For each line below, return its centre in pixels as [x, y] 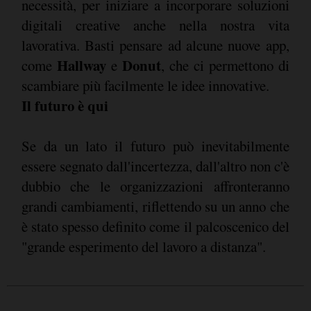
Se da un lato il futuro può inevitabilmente [155, 145]
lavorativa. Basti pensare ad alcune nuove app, [155, 45]
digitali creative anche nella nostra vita [155, 25]
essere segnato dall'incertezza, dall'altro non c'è [155, 166]
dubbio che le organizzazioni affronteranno [155, 186]
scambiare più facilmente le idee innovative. [147, 85]
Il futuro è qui [65, 105]
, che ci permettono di [225, 65]
